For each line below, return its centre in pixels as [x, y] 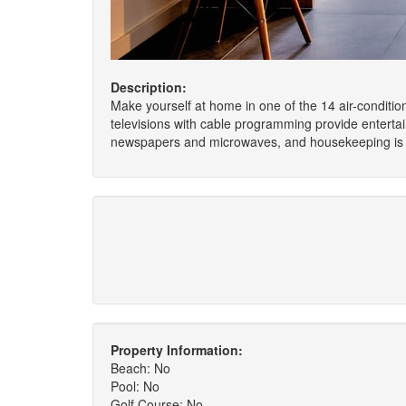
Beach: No [140, 368]
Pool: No [135, 386]
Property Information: [177, 350]
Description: [149, 87]
